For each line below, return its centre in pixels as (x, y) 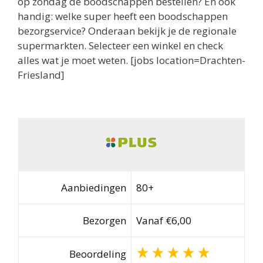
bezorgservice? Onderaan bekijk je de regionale (127, 31)
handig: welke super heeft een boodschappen (123, 16)
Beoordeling (98, 254)
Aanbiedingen (94, 188)
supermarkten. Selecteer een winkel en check (120, 46)
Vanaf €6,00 (163, 221)
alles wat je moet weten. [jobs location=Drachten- (131, 60)
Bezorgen (105, 221)
